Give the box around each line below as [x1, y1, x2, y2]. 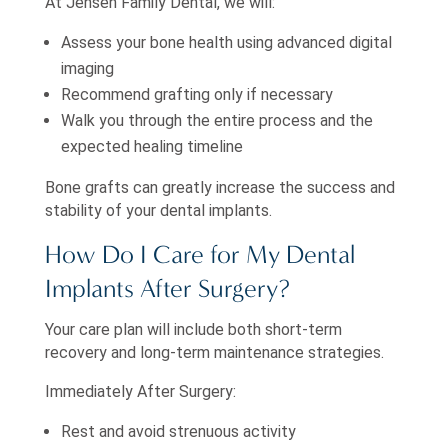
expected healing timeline [60, 136, 243, 156]
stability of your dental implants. [44, 200, 272, 220]
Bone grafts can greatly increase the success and [44, 177, 395, 197]
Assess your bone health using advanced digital [60, 32, 392, 52]
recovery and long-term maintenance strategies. [44, 343, 384, 363]
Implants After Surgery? [44, 273, 290, 304]
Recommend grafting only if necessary [60, 84, 333, 104]
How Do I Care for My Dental [44, 239, 355, 270]
